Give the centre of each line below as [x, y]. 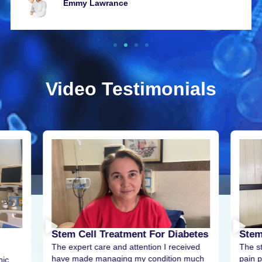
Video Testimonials [131, 89]
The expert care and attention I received [126, 247]
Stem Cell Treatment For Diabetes [130, 234]
